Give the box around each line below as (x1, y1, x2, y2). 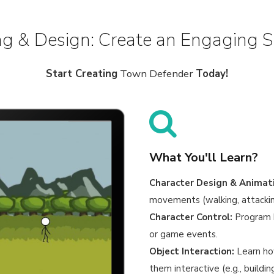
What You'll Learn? (149, 149, 258, 166)
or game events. (149, 228, 218, 241)
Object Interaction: (149, 245, 234, 258)
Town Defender (117, 67, 196, 81)
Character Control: (149, 211, 232, 224)
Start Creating (46, 67, 117, 81)
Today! (196, 67, 228, 81)
